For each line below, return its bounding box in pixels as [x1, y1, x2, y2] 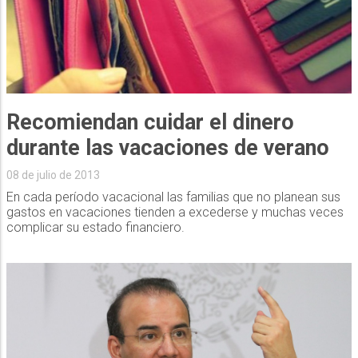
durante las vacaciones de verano [6, 135, 329, 161]
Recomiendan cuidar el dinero [6, 109, 294, 136]
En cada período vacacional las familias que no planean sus [6, 189, 340, 205]
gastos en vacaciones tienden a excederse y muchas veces [6, 205, 344, 221]
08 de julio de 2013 [6, 169, 100, 182]
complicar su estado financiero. [6, 220, 185, 236]
